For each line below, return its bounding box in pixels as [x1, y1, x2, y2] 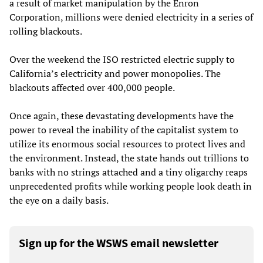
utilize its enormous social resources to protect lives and [9, 137, 245, 150]
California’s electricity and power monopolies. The [9, 66, 221, 80]
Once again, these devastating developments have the [9, 109, 234, 122]
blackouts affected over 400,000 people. [9, 80, 175, 94]
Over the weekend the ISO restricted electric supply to [9, 52, 235, 66]
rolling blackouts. [9, 24, 82, 38]
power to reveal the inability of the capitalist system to [9, 123, 238, 136]
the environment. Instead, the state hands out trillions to [9, 151, 249, 164]
